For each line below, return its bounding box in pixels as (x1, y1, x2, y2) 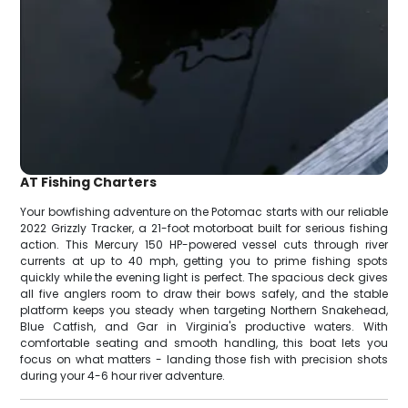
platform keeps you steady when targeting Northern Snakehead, (20, 302, 388, 319)
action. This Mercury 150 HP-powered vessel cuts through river (20, 237, 388, 253)
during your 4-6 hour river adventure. (20, 368, 226, 384)
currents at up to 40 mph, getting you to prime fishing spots (20, 253, 388, 270)
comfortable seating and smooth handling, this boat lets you (20, 335, 388, 352)
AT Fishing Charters (20, 173, 158, 192)
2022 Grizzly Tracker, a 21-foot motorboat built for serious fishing (20, 220, 388, 237)
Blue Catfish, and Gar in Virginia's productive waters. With (20, 319, 388, 335)
